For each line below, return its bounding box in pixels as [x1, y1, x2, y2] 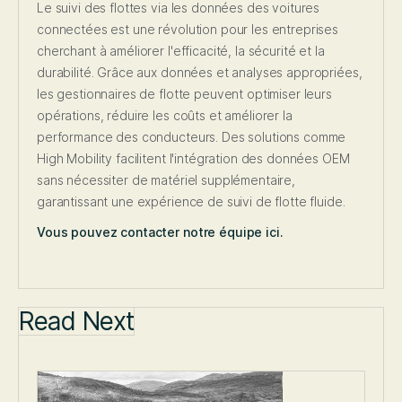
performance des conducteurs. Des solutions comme [37, 129, 346, 145]
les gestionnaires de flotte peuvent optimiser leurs [37, 86, 332, 102]
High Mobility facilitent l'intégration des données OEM [37, 151, 350, 167]
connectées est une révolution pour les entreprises [37, 22, 338, 38]
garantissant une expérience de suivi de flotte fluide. [37, 194, 345, 210]
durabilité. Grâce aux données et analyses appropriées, [37, 65, 363, 81]
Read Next [19, 306, 135, 337]
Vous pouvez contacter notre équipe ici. [37, 224, 284, 240]
